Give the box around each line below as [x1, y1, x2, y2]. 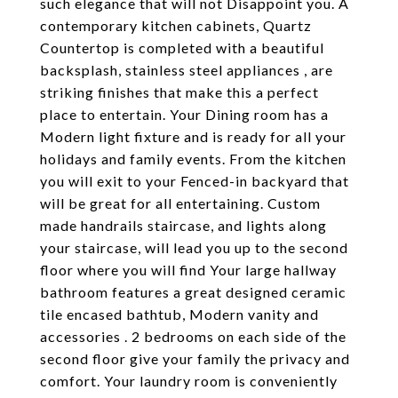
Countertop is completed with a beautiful [40, 39, 324, 56]
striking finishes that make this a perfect [40, 84, 319, 100]
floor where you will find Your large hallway [40, 261, 337, 278]
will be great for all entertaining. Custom [40, 195, 321, 211]
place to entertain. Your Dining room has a [40, 106, 329, 123]
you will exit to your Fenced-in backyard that [40, 172, 349, 189]
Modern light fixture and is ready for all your [40, 128, 346, 145]
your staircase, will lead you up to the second [40, 239, 348, 256]
